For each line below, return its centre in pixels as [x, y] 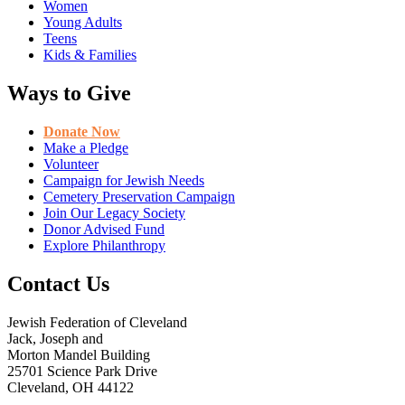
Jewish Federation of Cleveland [97, 322]
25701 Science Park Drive [82, 371]
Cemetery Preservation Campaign [139, 197]
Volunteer [71, 165]
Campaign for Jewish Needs [124, 181]
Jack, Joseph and [55, 338]
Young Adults [83, 23]
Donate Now [82, 132]
